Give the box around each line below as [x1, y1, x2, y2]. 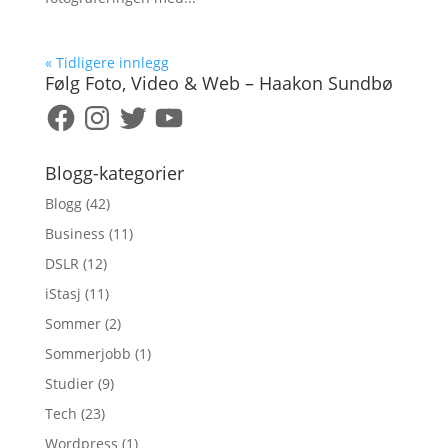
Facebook [43, 98, 106, 117]
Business [44, 224, 105, 243]
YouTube [151, 98, 211, 117]
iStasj [44, 284, 81, 303]
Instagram [79, 98, 148, 117]
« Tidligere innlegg [44, 53, 169, 72]
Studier [44, 374, 94, 393]
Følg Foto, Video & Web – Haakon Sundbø [44, 71, 393, 95]
